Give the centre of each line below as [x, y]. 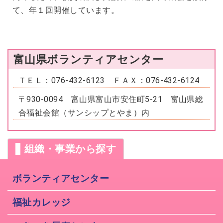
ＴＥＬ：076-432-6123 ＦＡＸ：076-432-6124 [109, 80]
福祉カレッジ [41, 202]
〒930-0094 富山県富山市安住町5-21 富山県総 [111, 99]
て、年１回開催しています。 [66, 10]
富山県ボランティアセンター [89, 59]
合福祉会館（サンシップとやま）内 [84, 113]
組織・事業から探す [70, 149]
